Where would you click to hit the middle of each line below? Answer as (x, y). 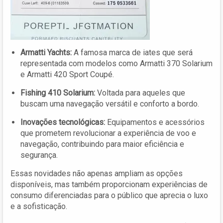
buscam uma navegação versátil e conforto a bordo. (110, 104)
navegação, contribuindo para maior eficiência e (102, 144)
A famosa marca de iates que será (132, 52)
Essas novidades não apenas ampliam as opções (97, 173)
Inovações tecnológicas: (63, 122)
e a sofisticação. (39, 206)
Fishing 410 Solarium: (58, 93)
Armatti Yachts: (46, 52)
